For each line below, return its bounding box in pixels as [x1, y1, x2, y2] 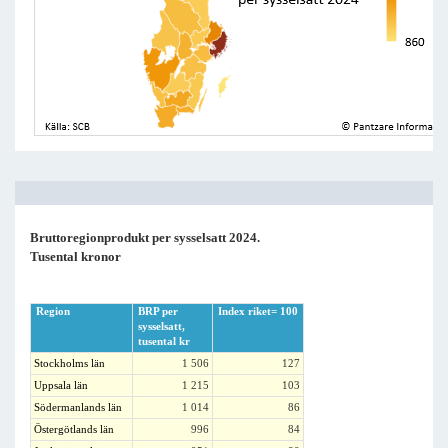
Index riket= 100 [218, 305, 298, 317]
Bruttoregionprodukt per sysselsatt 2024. [30, 230, 260, 245]
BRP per [138, 305, 178, 317]
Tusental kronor [30, 249, 121, 264]
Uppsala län [34, 379, 88, 391]
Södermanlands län [34, 401, 122, 413]
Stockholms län [34, 357, 105, 369]
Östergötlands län [34, 423, 114, 435]
